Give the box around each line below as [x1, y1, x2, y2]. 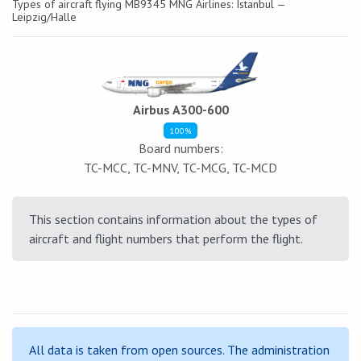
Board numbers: [138, 139, 223, 156]
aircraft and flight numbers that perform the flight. [29, 230, 303, 247]
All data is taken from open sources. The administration [29, 341, 330, 358]
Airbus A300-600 [132, 101, 229, 118]
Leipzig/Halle [12, 10, 77, 24]
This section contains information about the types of [29, 210, 317, 227]
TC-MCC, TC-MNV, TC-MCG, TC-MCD [84, 159, 277, 176]
